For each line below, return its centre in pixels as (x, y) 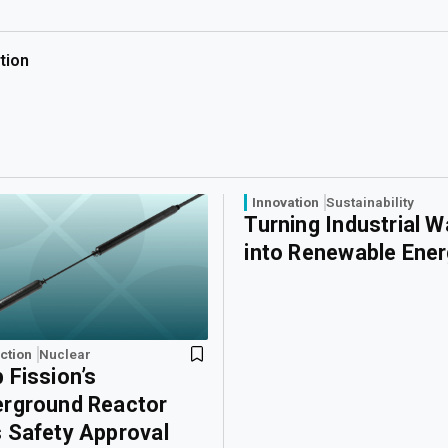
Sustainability (370, 202)
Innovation (286, 202)
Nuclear (65, 354)
